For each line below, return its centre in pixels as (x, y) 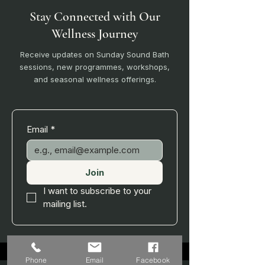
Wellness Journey (95, 33)
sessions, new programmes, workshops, (95, 67)
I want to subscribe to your (97, 190)
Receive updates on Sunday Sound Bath (95, 54)
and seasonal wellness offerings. (95, 79)
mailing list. (65, 203)
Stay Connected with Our (95, 16)
